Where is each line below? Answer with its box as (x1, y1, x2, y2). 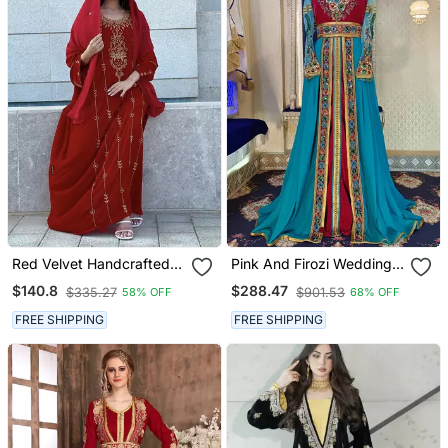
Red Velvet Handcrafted (11, 254, 170, 272)
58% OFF (121, 285, 172, 300)
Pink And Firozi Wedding (231, 254, 393, 272)
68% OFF (350, 285, 401, 300)
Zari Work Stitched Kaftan (11, 271, 181, 289)
